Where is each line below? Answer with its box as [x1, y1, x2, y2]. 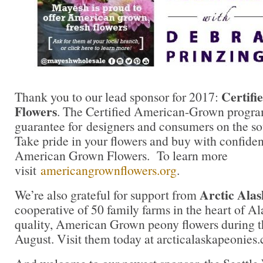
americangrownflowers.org [41, 161, 177, 179]
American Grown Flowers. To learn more [15, 147, 228, 164]
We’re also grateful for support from [15, 186, 200, 204]
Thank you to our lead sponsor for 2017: [15, 88, 221, 106]
